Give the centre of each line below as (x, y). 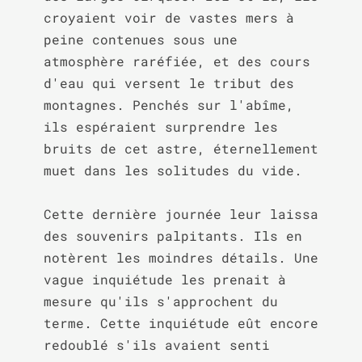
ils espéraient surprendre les (160, 126)
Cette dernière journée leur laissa (181, 214)
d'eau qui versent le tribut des (168, 83)
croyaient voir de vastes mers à (168, 17)
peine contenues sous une (140, 39)
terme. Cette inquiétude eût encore (181, 323)
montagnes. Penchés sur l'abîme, (168, 105)
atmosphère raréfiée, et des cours (177, 61)
